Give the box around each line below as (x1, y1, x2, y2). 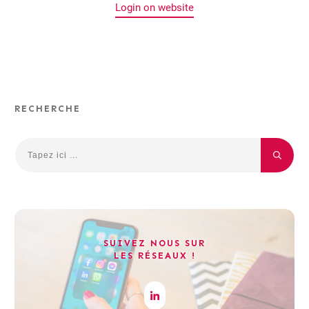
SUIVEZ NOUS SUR (103, 238, 206, 249)
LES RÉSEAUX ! (113, 250, 196, 261)
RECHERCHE (14, 103, 81, 114)
